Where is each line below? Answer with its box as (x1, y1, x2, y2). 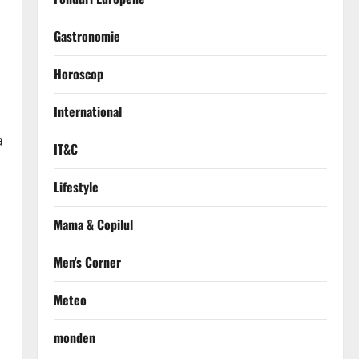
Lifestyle (53, 177, 99, 197)
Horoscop (53, 64, 103, 84)
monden (53, 328, 95, 348)
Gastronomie (53, 26, 120, 46)
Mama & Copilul (53, 215, 133, 235)
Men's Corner (53, 252, 121, 272)
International (53, 102, 122, 122)
